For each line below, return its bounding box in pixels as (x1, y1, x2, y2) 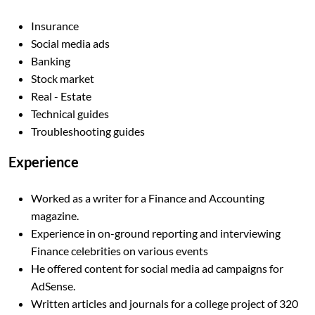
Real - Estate (31, 89, 91, 103)
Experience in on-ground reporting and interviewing (31, 226, 281, 240)
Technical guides (31, 107, 109, 120)
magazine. (31, 209, 79, 222)
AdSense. (31, 279, 75, 292)
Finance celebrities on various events (31, 244, 208, 257)
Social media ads (31, 37, 110, 50)
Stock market (31, 72, 94, 85)
